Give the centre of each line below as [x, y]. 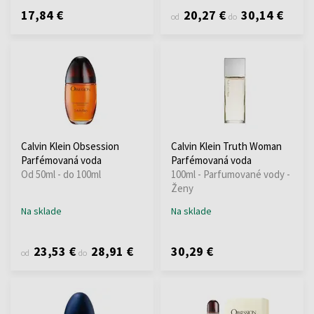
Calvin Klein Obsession [70, 146]
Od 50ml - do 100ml [61, 174]
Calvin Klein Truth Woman [226, 146]
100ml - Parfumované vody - [231, 174]
